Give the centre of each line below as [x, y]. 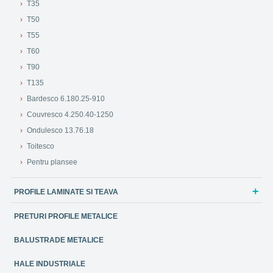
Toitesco [41, 146]
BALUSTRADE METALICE [59, 240]
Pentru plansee [52, 162]
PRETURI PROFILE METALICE [66, 216]
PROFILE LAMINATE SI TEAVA [66, 191]
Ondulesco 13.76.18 [60, 130]
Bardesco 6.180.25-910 [66, 98]
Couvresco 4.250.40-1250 [70, 114]
